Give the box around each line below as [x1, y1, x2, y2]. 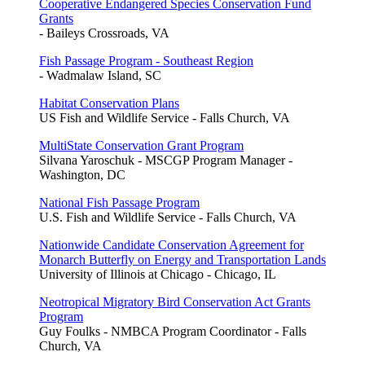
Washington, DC [39, 167, 125, 182]
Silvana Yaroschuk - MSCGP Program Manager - [39, 152, 292, 167]
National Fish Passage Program [39, 195, 200, 209]
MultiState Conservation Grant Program [39, 138, 244, 152]
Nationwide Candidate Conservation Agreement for [39, 237, 304, 252]
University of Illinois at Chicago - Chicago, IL [39, 266, 276, 281]
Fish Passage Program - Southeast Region [39, 53, 253, 68]
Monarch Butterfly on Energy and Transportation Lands [39, 252, 326, 266]
